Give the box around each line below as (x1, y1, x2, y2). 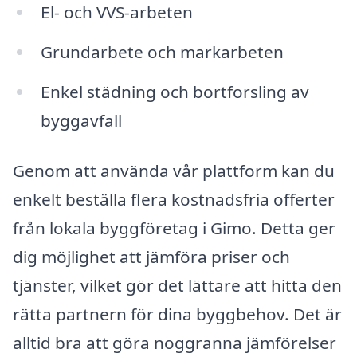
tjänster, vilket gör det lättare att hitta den (13, 274, 342, 297)
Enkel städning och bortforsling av (40, 80, 309, 103)
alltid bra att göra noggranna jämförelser (13, 331, 336, 355)
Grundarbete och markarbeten (40, 40, 284, 63)
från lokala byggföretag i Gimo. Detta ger (13, 217, 335, 240)
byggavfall (40, 108, 122, 131)
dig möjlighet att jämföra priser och (13, 245, 290, 269)
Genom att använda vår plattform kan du (13, 159, 335, 182)
